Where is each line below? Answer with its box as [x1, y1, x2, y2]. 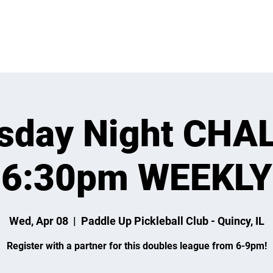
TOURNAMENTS [138, 30, 216, 45]
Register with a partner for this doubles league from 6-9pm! [6, 240, 267, 252]
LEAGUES [77, 30, 123, 45]
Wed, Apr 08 [9, 214, 68, 227]
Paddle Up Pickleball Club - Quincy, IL [80, 214, 264, 227]
